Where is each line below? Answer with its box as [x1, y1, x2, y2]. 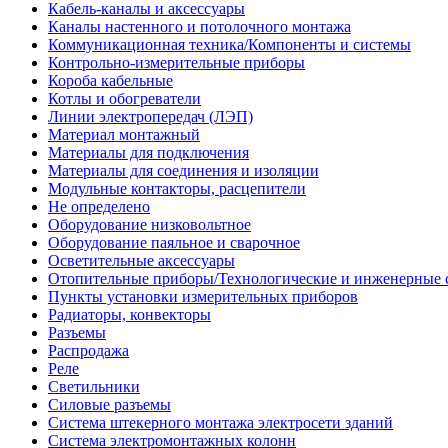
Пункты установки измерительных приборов [48, 288, 358, 305]
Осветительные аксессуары [48, 252, 235, 269]
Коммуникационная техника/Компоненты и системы [48, 36, 411, 53]
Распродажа [48, 342, 129, 359]
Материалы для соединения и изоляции [48, 162, 319, 179]
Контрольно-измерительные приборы [48, 54, 305, 71]
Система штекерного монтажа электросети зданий [48, 414, 393, 431]
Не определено [48, 198, 150, 215]
